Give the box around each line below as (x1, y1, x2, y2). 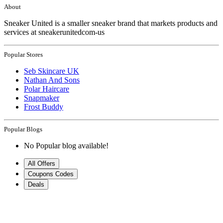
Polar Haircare (24, 84, 69, 93)
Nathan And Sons (24, 75, 80, 84)
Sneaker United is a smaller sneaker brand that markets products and (4, 18, 218, 27)
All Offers (28, 159, 55, 167)
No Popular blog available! (24, 141, 109, 150)
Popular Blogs (4, 125, 42, 133)
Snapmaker (24, 93, 59, 102)
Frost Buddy (24, 102, 63, 111)
